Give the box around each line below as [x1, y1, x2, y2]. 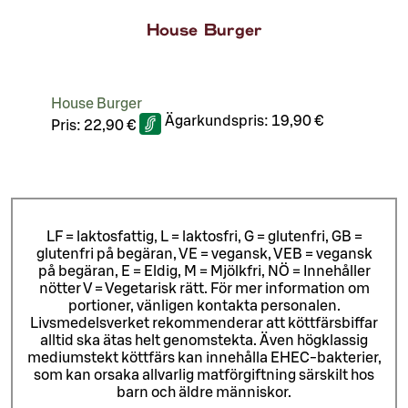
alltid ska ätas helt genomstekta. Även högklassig [40, 332, 368, 348]
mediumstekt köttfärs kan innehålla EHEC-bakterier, [26, 350, 382, 365]
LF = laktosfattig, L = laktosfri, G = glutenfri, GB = [46, 229, 362, 244]
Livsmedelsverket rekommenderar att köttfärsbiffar [30, 315, 378, 331]
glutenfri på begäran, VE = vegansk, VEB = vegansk [36, 246, 372, 261]
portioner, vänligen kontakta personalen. [67, 298, 341, 313]
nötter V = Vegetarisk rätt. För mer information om [38, 280, 370, 296]
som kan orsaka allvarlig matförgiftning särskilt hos [34, 367, 374, 382]
